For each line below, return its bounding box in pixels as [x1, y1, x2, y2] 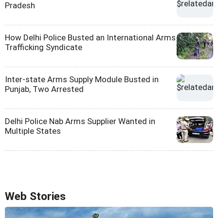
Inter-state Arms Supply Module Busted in [5, 74, 159, 84]
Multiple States [5, 126, 61, 136]
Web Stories [5, 189, 66, 203]
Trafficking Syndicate [5, 42, 82, 52]
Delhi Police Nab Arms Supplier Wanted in [5, 116, 155, 126]
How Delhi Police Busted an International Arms [5, 32, 176, 42]
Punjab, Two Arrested [5, 84, 84, 94]
